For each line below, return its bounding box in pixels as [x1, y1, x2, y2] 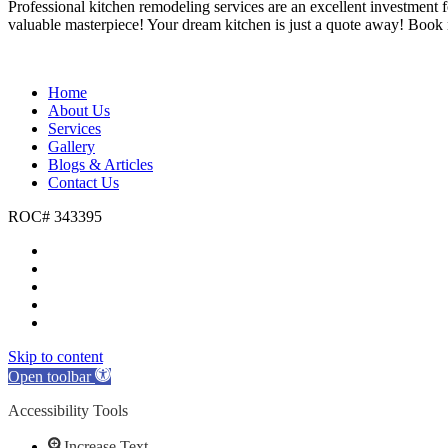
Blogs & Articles [48, 155, 153, 173]
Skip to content [8, 347, 103, 365]
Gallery [48, 137, 95, 155]
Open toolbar [8, 367, 91, 385]
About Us [48, 101, 110, 119]
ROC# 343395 [8, 207, 102, 225]
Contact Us [48, 173, 119, 191]
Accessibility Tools [8, 401, 128, 419]
